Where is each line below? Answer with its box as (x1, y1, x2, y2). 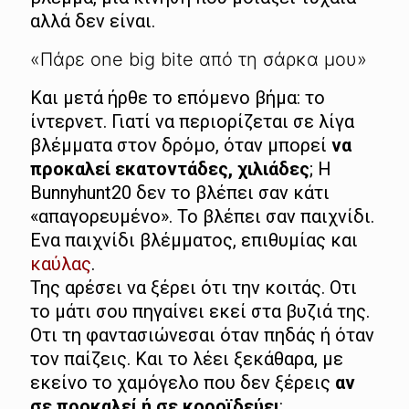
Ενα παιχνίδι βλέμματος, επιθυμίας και (30, 229, 358, 252)
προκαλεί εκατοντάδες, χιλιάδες (30, 158, 309, 181)
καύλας (30, 253, 91, 276)
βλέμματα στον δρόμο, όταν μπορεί (30, 134, 331, 157)
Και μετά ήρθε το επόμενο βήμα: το (30, 87, 325, 110)
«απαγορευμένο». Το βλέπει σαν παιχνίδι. (30, 205, 374, 228)
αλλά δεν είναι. (30, 10, 155, 33)
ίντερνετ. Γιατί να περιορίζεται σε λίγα (30, 110, 354, 133)
